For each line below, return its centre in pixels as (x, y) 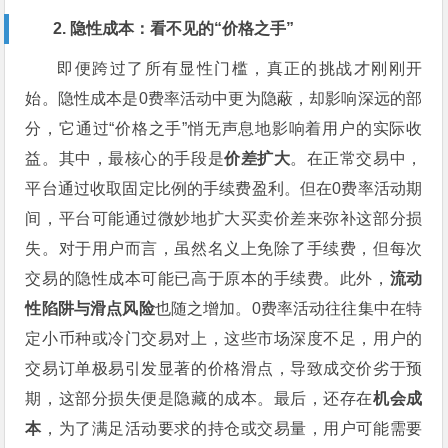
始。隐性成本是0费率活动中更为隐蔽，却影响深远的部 (224, 98)
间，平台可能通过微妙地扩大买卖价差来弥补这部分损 (224, 218)
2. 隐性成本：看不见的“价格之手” (174, 28)
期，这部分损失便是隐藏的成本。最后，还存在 (199, 398)
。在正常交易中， (356, 158)
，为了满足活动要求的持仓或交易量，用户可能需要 (232, 428)
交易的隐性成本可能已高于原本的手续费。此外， (207, 278)
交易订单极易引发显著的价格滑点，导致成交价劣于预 (224, 368)
